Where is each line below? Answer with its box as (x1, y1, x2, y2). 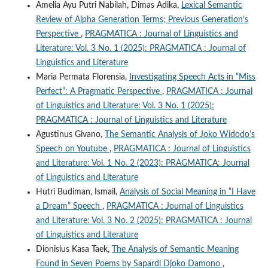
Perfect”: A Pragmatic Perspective (35, 87, 162, 96)
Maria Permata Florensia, (35, 72, 129, 81)
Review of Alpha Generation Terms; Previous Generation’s (35, 15, 248, 24)
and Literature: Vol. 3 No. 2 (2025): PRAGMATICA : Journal (35, 216, 252, 225)
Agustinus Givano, (35, 130, 105, 139)
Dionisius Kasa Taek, (35, 245, 112, 254)
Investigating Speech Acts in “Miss (129, 72, 255, 81)
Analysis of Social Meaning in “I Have (119, 187, 255, 196)
